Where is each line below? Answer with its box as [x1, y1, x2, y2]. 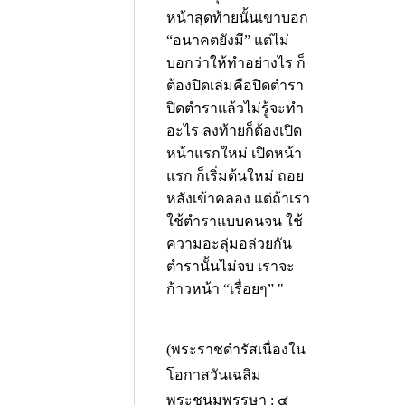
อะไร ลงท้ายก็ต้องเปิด [166, 123, 302, 138]
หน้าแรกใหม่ [166, 146, 248, 161]
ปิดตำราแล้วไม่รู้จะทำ [166, 100, 304, 116]
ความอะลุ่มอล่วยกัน [166, 236, 292, 251]
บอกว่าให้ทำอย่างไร [166, 55, 293, 71]
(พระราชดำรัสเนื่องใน [166, 342, 306, 357]
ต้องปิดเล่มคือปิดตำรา [166, 78, 304, 93]
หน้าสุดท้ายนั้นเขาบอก [166, 10, 308, 25]
